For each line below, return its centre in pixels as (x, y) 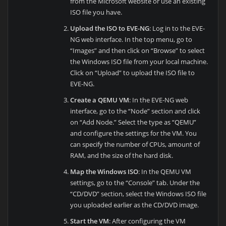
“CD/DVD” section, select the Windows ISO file (138, 193)
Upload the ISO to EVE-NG (110, 28)
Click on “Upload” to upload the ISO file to (133, 72)
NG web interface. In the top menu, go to (131, 39)
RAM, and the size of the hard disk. (122, 155)
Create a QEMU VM (100, 100)
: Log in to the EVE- (177, 28)
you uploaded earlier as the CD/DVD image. (135, 205)
